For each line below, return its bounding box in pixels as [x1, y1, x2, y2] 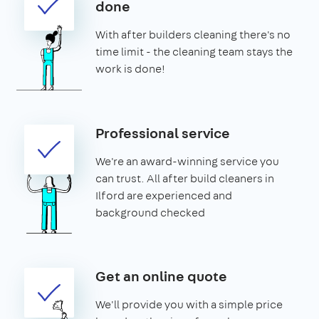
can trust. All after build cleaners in [95, 170, 274, 186]
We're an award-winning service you [95, 153, 279, 169]
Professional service [95, 122, 230, 142]
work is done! [95, 61, 165, 76]
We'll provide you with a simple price [95, 296, 283, 312]
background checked [95, 204, 205, 220]
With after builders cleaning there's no [95, 26, 291, 42]
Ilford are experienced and [95, 187, 232, 203]
